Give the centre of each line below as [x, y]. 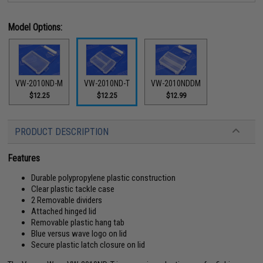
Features [24, 159]
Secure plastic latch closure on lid [88, 245]
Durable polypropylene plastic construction [104, 178]
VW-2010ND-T [107, 83]
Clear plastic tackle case [73, 189]
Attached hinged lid [64, 212]
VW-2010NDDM [176, 84]
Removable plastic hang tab [78, 223]
